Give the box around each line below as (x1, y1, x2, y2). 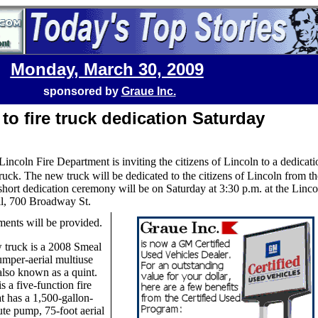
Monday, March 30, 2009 (10, 60, 204, 79)
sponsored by (43, 85, 121, 97)
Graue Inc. (121, 85, 176, 97)
